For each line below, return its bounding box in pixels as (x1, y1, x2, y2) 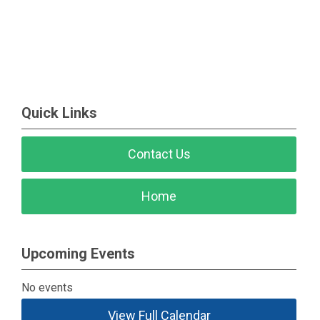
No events (21, 281, 74, 294)
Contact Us (127, 146, 191, 161)
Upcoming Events (21, 245, 135, 262)
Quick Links (21, 104, 97, 121)
